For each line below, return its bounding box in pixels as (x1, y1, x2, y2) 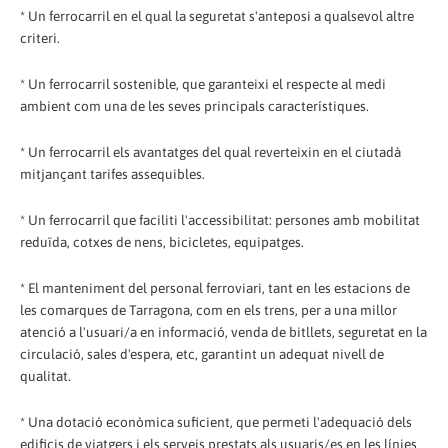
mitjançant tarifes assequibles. (20, 165, 205, 182)
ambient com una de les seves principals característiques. (20, 97, 369, 114)
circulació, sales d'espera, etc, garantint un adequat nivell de (20, 345, 384, 362)
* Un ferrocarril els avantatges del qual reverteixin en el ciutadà (20, 143, 401, 160)
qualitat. (20, 367, 71, 384)
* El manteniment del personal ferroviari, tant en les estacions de (20, 279, 410, 296)
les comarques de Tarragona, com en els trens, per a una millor (20, 301, 397, 318)
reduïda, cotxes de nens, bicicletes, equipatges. (20, 233, 304, 250)
